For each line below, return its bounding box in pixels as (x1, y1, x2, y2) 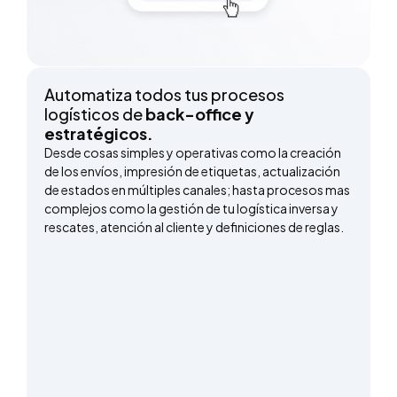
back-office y (145, 104, 254, 125)
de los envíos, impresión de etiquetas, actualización (44, 163, 340, 180)
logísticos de (44, 104, 145, 125)
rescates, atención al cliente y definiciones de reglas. (44, 219, 344, 236)
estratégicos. (44, 123, 153, 144)
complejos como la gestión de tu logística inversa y (44, 200, 339, 217)
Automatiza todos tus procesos (44, 84, 284, 105)
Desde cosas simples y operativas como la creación (44, 144, 341, 161)
